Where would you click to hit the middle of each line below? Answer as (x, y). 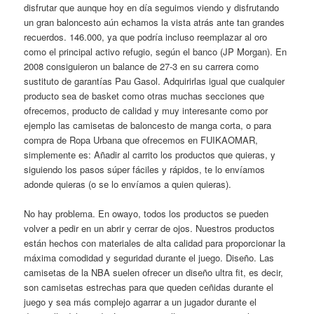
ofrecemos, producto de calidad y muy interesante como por (146, 110)
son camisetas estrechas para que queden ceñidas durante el (149, 287)
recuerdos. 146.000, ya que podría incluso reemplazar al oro (146, 36)
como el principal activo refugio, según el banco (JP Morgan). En (156, 51)
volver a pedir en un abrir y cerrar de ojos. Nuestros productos (150, 228)
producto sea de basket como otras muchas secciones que (144, 95)
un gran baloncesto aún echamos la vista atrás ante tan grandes (155, 22)
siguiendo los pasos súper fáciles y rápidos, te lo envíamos (145, 169)
